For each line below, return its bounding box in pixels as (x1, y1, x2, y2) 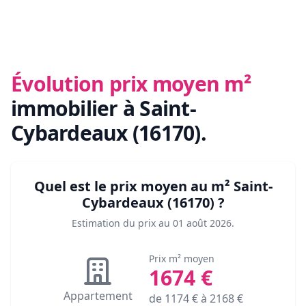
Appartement (63, 288, 133, 304)
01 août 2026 (173, 217, 232, 230)
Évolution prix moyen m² (11, 70, 251, 98)
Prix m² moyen (148, 252, 214, 266)
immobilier (11, 94, 123, 123)
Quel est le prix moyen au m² (33, 177, 234, 196)
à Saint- (122, 94, 196, 123)
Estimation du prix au (72, 217, 170, 230)
